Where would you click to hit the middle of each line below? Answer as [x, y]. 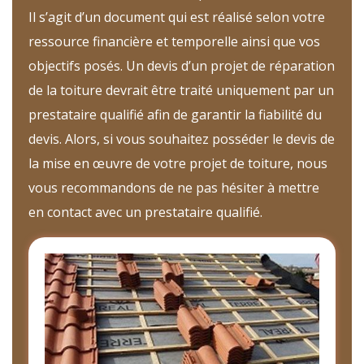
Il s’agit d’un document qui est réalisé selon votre [177, 17]
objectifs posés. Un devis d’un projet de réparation [182, 66]
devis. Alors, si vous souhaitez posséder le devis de [182, 139]
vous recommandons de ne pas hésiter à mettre [174, 188]
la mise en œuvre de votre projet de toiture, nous [178, 164]
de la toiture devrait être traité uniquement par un [181, 91]
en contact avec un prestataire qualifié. [145, 212]
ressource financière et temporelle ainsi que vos [174, 42]
